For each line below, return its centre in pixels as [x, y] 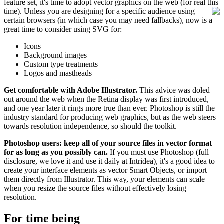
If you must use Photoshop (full [158, 152]
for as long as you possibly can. [56, 152]
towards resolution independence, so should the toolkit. [90, 126]
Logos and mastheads [58, 73]
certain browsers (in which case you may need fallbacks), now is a [108, 20]
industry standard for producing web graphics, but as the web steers [110, 117]
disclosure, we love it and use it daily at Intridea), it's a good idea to [109, 161]
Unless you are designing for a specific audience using [109, 11]
